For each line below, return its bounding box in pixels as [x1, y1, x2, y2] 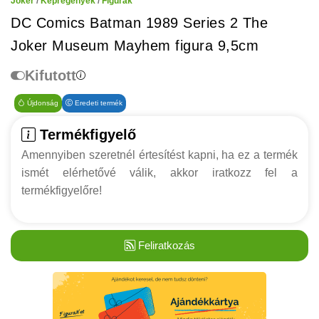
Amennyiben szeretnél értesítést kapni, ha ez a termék [21, 149, 298, 161]
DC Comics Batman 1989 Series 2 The [11, 15, 268, 31]
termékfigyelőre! [21, 184, 102, 197]
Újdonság [25, 99, 58, 107]
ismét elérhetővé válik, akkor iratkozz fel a [21, 167, 298, 179]
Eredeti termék [73, 99, 122, 107]
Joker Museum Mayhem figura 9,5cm [11, 38, 258, 53]
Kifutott [25, 68, 76, 83]
